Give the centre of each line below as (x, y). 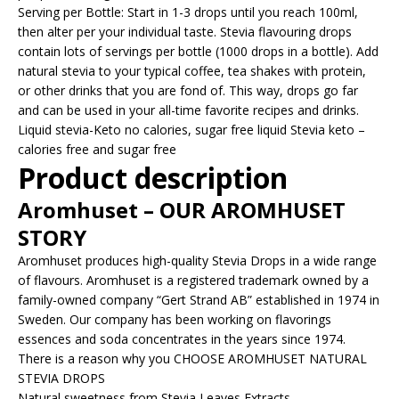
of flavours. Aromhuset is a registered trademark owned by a (193, 280)
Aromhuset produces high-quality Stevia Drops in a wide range (197, 260)
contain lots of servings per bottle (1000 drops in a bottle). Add (198, 51)
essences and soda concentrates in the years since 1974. (182, 338)
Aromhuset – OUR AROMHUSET (182, 209)
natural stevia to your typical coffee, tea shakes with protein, (192, 70)
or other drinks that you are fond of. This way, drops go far (188, 90)
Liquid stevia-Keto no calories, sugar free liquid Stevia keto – (191, 129)
